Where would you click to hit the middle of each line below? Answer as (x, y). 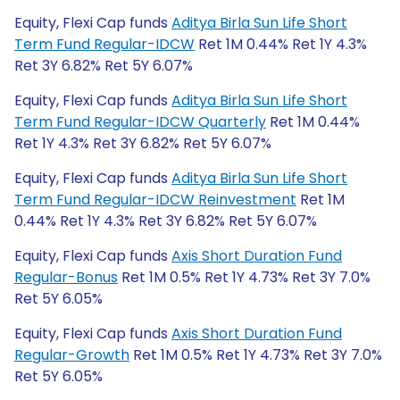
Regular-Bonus (66, 277)
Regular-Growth (72, 355)
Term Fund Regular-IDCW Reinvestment (155, 200)
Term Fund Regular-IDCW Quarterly (140, 122)
